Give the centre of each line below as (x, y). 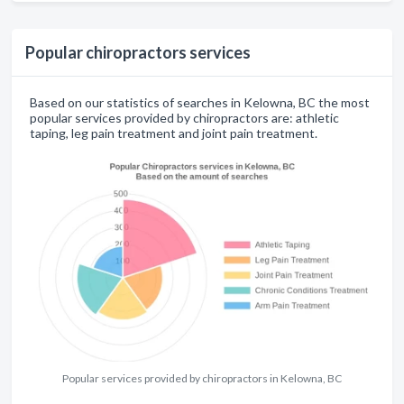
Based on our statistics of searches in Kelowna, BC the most (200, 103)
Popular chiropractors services (138, 53)
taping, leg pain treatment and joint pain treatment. (174, 133)
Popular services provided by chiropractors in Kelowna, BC (202, 378)
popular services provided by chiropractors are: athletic (184, 118)
